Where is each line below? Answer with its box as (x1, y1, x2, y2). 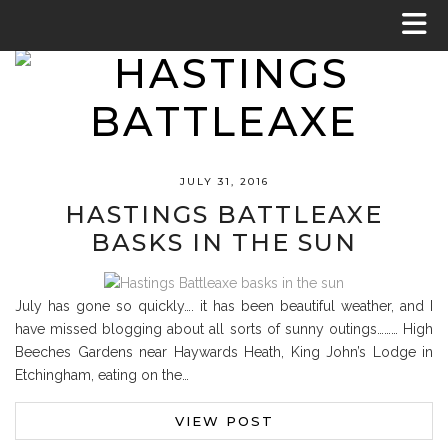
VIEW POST (174, 413, 274, 429)
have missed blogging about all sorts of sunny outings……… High (15, 321, 433, 337)
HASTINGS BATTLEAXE (65, 200, 383, 229)
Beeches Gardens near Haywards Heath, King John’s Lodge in (15, 344, 433, 360)
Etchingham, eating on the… (15, 367, 189, 383)
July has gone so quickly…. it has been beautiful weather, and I (15, 298, 433, 314)
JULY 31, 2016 (179, 175, 269, 188)
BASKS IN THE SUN (91, 228, 357, 257)
